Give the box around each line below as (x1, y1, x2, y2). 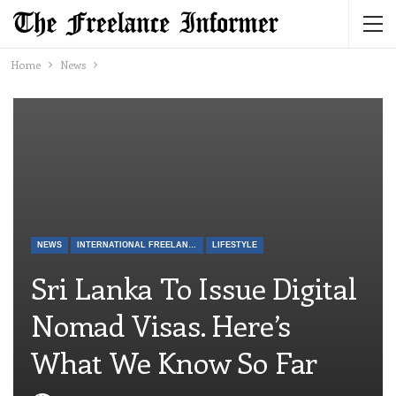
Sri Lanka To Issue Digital (31, 268, 357, 308)
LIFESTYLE (212, 240, 257, 250)
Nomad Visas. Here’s (31, 305, 292, 346)
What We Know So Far (31, 342, 318, 383)
